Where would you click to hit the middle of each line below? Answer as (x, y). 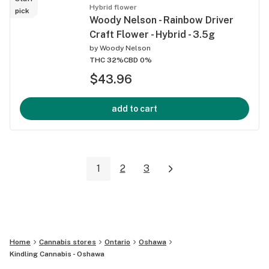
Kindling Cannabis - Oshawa (57, 254)
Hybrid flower (113, 7)
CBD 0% (138, 60)
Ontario (117, 242)
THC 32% (107, 60)
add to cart (134, 108)
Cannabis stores (68, 242)
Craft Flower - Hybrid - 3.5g (152, 34)
